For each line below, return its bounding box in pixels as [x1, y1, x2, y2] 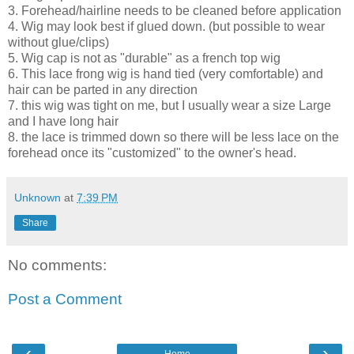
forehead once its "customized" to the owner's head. [8, 145, 296, 160]
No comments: [8, 256, 107, 273]
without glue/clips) [8, 35, 109, 49]
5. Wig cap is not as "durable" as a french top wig [8, 51, 281, 65]
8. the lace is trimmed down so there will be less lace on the [8, 130, 339, 144]
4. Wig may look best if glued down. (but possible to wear [8, 19, 325, 33]
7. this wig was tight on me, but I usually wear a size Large [8, 98, 331, 112]
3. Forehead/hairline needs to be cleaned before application [8, 3, 341, 17]
